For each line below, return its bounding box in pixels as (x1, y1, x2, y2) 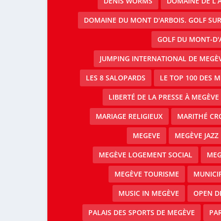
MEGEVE (132, 131, 160, 140)
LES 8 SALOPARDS (86, 73, 146, 82)
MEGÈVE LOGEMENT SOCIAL (98, 150, 192, 159)
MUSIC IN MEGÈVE (118, 188, 179, 198)
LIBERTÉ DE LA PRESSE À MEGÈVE (108, 92, 219, 102)
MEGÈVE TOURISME (114, 169, 179, 179)
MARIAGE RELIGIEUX (95, 111, 163, 121)
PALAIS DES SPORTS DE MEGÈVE (88, 208, 195, 217)
